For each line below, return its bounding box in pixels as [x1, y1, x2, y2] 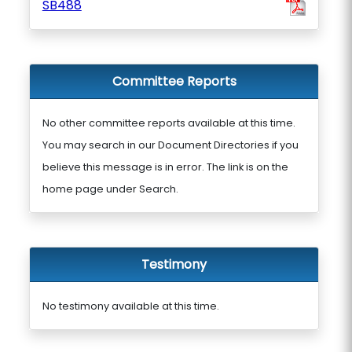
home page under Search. [42, 182, 178, 196]
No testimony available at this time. [42, 299, 219, 313]
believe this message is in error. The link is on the [42, 160, 288, 174]
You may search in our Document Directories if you [42, 138, 299, 152]
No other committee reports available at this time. [42, 116, 295, 130]
